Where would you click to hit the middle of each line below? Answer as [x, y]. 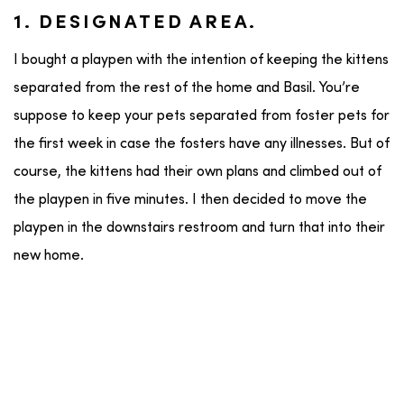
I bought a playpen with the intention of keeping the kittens [201, 60]
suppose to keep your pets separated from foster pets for [202, 116]
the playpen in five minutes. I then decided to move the [190, 200]
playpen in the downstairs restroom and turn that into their [199, 228]
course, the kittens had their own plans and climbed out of [197, 172]
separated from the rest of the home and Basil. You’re [187, 88]
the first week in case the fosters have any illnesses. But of [202, 144]
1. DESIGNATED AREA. [136, 23]
